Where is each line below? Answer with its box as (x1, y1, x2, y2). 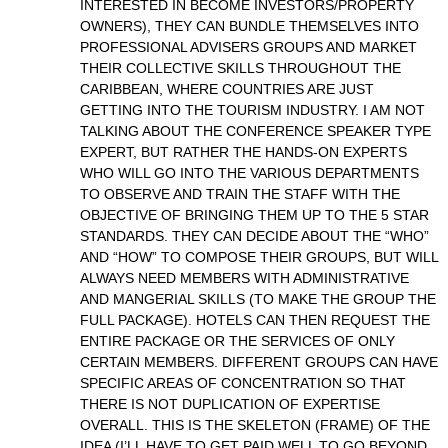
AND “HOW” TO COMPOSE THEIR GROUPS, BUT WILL (80, 249, 438, 265)
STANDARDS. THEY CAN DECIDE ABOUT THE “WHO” (80, 228, 429, 244)
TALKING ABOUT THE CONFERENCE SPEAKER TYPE (80, 123, 431, 139)
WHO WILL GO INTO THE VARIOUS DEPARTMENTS (80, 165, 419, 181)
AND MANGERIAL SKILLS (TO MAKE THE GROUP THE (80, 291, 436, 307)
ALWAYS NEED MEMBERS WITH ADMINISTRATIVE (80, 270, 409, 286)
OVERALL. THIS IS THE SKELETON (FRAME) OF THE (80, 417, 430, 433)
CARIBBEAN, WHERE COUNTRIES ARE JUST (80, 81, 374, 97)
